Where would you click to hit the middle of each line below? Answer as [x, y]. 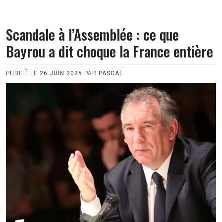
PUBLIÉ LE [23, 73]
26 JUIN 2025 [61, 73]
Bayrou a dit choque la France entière [110, 51]
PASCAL [111, 73]
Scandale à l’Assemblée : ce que [92, 34]
